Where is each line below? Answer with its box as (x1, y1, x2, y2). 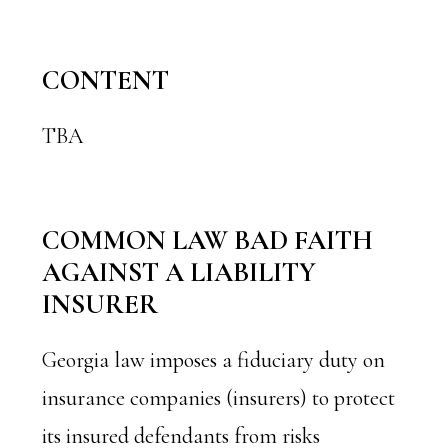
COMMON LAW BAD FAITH (42, 224, 374, 257)
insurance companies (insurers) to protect (42, 385, 396, 411)
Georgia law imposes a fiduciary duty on (42, 347, 386, 373)
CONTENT (42, 64, 170, 97)
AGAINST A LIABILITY (42, 256, 317, 289)
